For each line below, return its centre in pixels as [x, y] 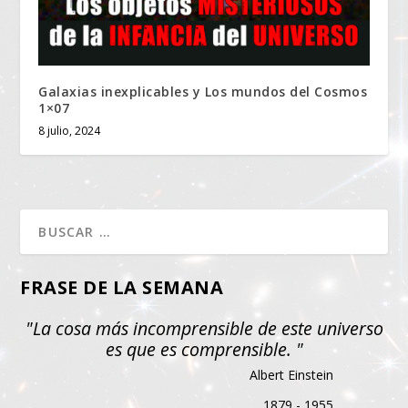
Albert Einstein [291, 374]
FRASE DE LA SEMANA [122, 287]
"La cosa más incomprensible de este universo [204, 328]
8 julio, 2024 [70, 130]
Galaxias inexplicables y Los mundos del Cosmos [203, 91]
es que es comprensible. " [204, 349]
